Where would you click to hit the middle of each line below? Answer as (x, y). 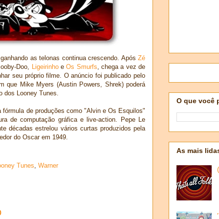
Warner (48, 166)
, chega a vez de (121, 66)
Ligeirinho (45, 66)
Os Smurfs (82, 66)
